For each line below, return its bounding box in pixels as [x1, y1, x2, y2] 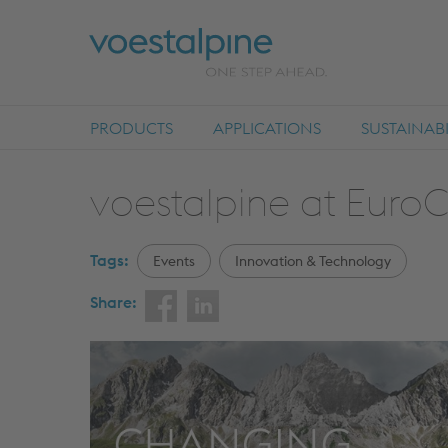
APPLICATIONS [213, 117, 321, 138]
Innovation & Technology [235, 252, 391, 270]
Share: [90, 292, 137, 312]
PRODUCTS [90, 117, 173, 138]
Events [153, 252, 195, 270]
